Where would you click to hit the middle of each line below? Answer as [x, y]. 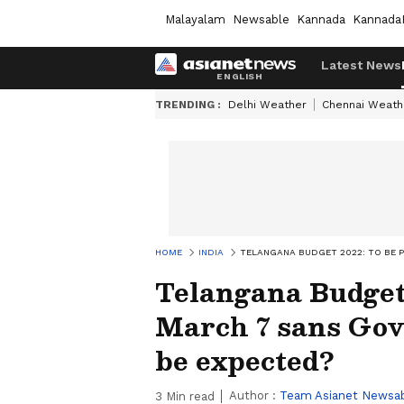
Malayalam [195, 19]
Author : [254, 395]
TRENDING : [188, 105]
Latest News [361, 65]
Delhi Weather [267, 105]
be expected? [245, 360]
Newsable [261, 19]
